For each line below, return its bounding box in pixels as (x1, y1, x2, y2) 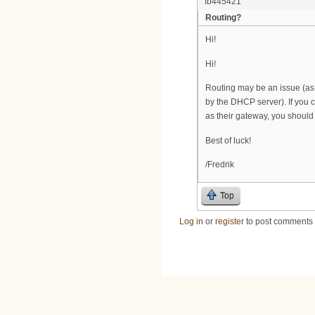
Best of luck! (205, 135, 251, 146)
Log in (179, 216, 203, 226)
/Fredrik (205, 160, 234, 170)
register (215, 216, 244, 226)
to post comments (244, 216, 313, 226)
